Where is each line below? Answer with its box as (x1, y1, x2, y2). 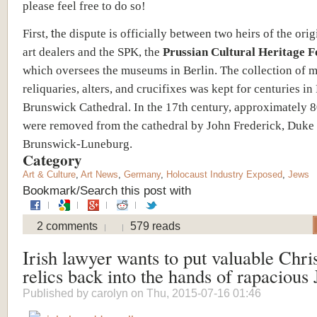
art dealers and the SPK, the (23, 44, 163, 59)
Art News (81, 168, 118, 180)
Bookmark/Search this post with (23, 183, 191, 197)
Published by (23, 287, 91, 299)
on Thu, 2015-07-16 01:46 (128, 287, 261, 299)
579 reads (130, 219, 180, 232)
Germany (124, 168, 161, 180)
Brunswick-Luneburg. (23, 136, 132, 151)
